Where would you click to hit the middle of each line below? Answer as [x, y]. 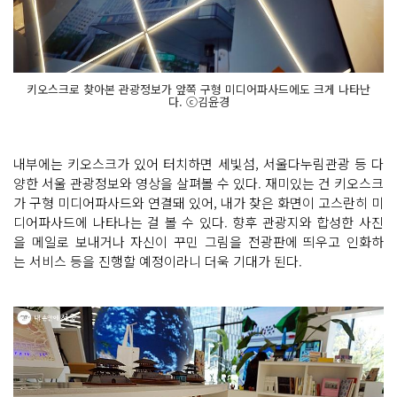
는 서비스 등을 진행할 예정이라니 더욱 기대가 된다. [160, 261]
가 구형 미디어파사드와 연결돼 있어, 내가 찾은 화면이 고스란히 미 [198, 203]
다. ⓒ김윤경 [198, 102]
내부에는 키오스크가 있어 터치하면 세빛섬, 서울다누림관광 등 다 [198, 164]
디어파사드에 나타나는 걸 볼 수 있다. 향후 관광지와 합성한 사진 [198, 222]
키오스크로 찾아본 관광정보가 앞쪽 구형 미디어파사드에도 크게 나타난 [198, 90]
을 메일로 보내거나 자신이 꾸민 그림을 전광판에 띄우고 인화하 [198, 242]
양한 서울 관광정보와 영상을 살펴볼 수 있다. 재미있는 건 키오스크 [198, 183]
